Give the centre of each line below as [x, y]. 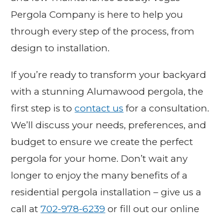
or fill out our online [152, 209]
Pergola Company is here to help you [97, 14]
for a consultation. [166, 108]
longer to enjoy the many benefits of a [99, 175]
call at [26, 209]
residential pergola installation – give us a [106, 192]
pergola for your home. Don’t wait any [99, 158]
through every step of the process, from [103, 31]
